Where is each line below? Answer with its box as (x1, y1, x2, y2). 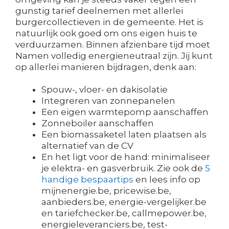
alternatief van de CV (41, 141, 133, 151)
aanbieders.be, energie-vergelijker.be (41, 197, 207, 208)
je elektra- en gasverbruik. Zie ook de (41, 163, 205, 174)
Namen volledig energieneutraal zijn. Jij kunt (15, 51, 213, 61)
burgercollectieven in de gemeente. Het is (15, 17, 203, 28)
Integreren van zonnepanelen (41, 96, 175, 106)
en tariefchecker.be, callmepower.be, (41, 208, 207, 219)
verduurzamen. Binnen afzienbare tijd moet (15, 39, 210, 50)
